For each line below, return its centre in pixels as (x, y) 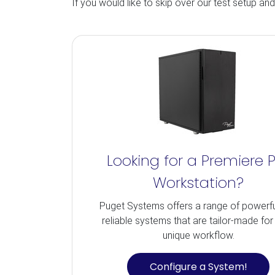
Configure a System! (198, 266)
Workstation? (199, 183)
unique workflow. (198, 235)
